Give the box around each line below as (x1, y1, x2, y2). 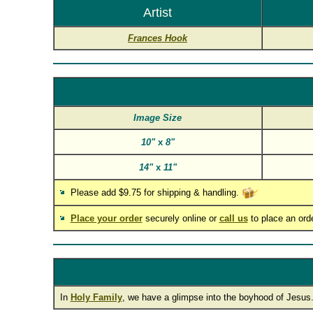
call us (219, 213, 248, 224)
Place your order (70, 213, 143, 224)
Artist (143, 6, 172, 20)
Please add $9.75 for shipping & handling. (70, 187, 239, 198)
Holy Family (70, 292, 122, 303)
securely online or (142, 213, 219, 224)
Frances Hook (128, 33, 187, 43)
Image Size (133, 112, 182, 123)
